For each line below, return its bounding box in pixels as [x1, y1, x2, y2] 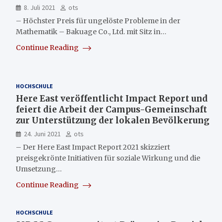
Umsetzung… [16, 165, 62, 173]
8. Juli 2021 [24, 3, 55, 12]
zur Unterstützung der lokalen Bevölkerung [16, 115, 210, 126]
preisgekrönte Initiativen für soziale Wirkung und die [16, 154, 200, 163]
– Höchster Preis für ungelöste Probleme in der [16, 16, 180, 25]
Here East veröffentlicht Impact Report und [16, 93, 208, 104]
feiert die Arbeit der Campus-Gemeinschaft [16, 104, 207, 115]
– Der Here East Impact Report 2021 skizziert [16, 143, 170, 152]
